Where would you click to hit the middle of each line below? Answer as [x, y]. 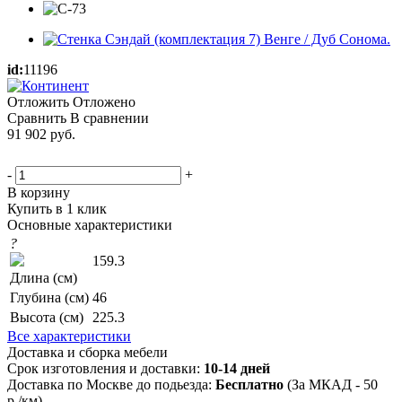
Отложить [38, 101]
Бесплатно [249, 384]
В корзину [39, 192]
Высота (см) [47, 317]
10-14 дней [237, 368]
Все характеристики [69, 336]
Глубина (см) [49, 297]
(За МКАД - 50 [331, 384]
